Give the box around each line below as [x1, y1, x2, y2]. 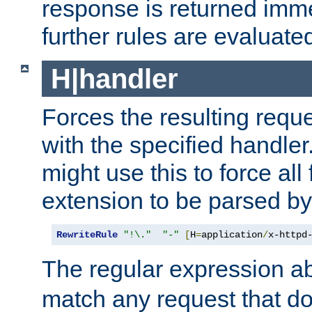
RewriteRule [56, 229, 118, 241]
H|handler [50, 63, 178, 94]
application [201, 229, 263, 241]
